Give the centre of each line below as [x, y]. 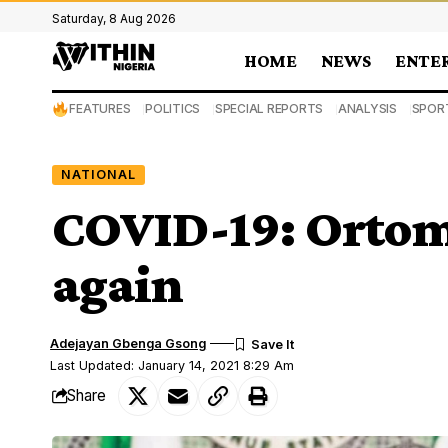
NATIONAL [98, 174]
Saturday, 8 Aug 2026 [114, 18]
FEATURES [100, 108]
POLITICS [173, 108]
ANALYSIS [367, 108]
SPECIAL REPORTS [269, 108]
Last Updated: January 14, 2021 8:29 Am [172, 365]
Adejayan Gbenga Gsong [128, 343]
